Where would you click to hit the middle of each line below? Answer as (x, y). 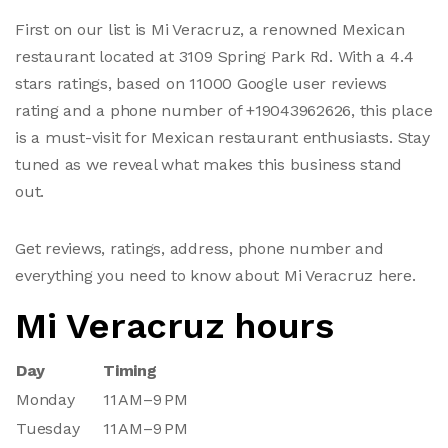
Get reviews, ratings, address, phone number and (199, 248)
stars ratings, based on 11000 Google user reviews (201, 83)
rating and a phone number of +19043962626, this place (224, 110)
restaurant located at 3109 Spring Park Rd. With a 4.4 (214, 56)
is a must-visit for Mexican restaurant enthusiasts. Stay (222, 137)
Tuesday (48, 428)
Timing (130, 370)
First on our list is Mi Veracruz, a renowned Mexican (210, 29)
